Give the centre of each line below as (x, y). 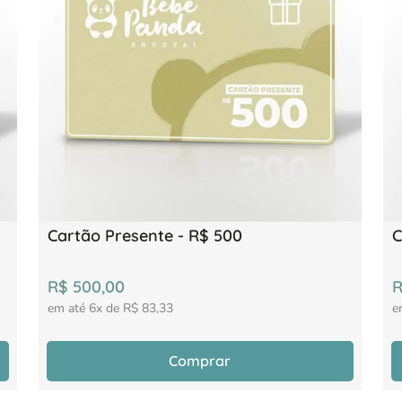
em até (69, 308)
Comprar (200, 360)
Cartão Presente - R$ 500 (145, 236)
